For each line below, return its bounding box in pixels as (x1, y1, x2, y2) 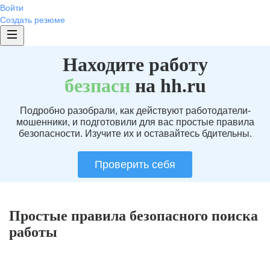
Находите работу (62, 54, 208, 75)
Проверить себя (95, 159, 175, 171)
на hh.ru (130, 75, 206, 96)
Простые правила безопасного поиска (9, 208, 258, 224)
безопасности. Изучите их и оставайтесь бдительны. (18, 128, 252, 139)
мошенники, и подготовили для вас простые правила (16, 117, 254, 127)
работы (9, 224, 57, 240)
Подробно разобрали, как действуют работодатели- (19, 105, 251, 116)
